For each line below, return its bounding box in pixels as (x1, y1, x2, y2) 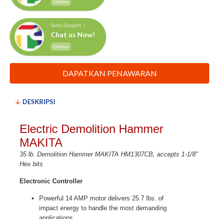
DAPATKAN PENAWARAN (62, 68, 157, 78)
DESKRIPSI (22, 98, 55, 106)
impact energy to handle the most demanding (39, 204, 167, 212)
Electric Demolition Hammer (20, 122, 163, 135)
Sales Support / (51, 22, 86, 28)
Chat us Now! (51, 30, 95, 39)
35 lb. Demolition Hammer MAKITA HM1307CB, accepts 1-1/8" (20, 151, 198, 158)
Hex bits (20, 160, 43, 168)
